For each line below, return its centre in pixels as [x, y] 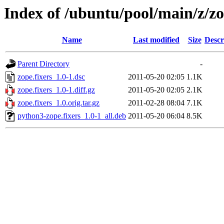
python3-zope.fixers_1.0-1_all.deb [72, 116]
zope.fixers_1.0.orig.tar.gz [58, 103]
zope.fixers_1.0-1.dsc [51, 77]
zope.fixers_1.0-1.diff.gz [56, 90]
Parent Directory [43, 64]
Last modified [156, 40]
